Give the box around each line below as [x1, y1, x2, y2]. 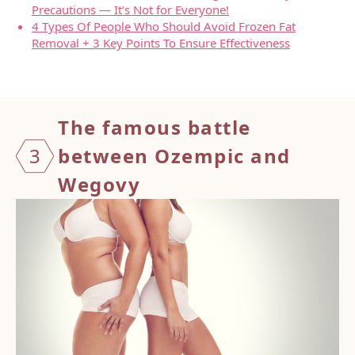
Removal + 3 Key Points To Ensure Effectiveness [32, 35, 290, 52]
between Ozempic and [58, 143, 291, 170]
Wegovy [58, 171, 140, 198]
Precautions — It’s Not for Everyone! [32, 2, 229, 18]
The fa [58, 114, 124, 141]
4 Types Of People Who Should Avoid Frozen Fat [32, 18, 296, 35]
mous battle [124, 114, 251, 141]
